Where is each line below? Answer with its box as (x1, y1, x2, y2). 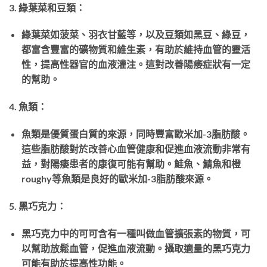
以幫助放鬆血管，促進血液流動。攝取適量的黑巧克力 (21, 242, 250, 254)
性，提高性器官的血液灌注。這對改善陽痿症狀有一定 (21, 58, 250, 70)
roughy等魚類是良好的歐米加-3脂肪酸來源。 (21, 172, 213, 184)
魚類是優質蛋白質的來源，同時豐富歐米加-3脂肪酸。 (21, 128, 250, 139)
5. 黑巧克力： (9, 200, 66, 212)
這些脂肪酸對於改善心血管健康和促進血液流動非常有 (21, 142, 250, 154)
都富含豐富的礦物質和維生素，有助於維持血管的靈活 (21, 44, 250, 55)
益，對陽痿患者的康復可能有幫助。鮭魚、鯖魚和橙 (21, 157, 241, 169)
